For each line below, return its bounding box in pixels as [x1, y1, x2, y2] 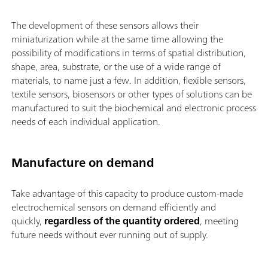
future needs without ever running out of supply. [11, 226, 208, 243]
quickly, [11, 212, 44, 230]
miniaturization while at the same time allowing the [11, 30, 223, 47]
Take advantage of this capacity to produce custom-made [11, 185, 243, 202]
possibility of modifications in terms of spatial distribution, [11, 44, 246, 61]
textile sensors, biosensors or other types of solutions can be [11, 85, 252, 102]
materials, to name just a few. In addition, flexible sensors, [11, 71, 246, 89]
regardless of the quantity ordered [44, 212, 200, 230]
